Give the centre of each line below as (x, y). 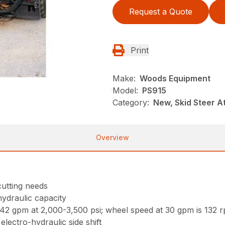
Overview (113, 138)
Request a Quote (161, 12)
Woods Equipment (175, 79)
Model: (125, 91)
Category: (131, 103)
